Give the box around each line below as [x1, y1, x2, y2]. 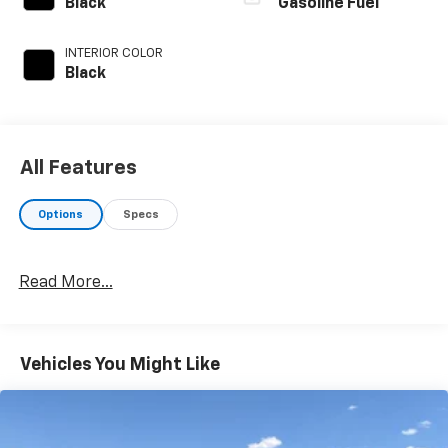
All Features [20, 157, 137, 178]
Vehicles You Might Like [20, 356, 220, 375]
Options [38, 208, 84, 220]
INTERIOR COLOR [64, 47, 163, 61]
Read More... [18, 275, 113, 292]
